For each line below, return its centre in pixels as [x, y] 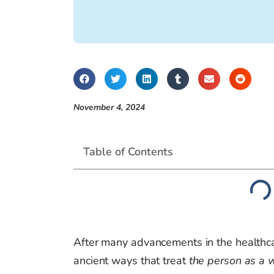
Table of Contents [128, 152]
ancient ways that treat [131, 261]
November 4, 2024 [109, 108]
